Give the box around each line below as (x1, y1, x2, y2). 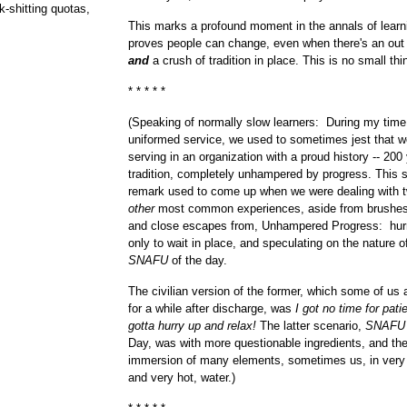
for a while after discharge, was (128, 302, 295, 315)
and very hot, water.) (128, 371, 235, 384)
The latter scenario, (260, 319, 365, 333)
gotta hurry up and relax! (128, 319, 260, 333)
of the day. (168, 253, 227, 267)
